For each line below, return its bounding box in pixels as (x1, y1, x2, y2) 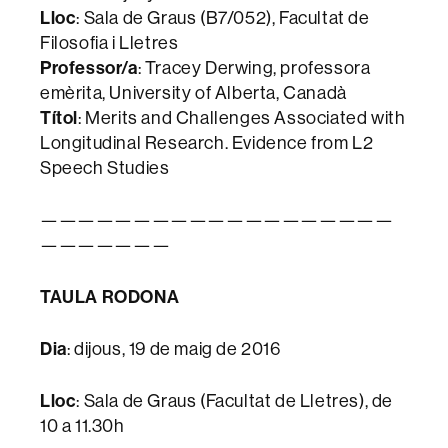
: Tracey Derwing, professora (137, 58, 371, 78)
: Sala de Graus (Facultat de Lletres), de (76, 391, 394, 411)
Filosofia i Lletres (40, 33, 179, 53)
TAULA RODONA (40, 286, 180, 308)
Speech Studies (40, 158, 170, 178)
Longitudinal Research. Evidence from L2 (40, 133, 374, 153)
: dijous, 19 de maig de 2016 (66, 339, 281, 359)
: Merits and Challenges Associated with (78, 108, 406, 128)
